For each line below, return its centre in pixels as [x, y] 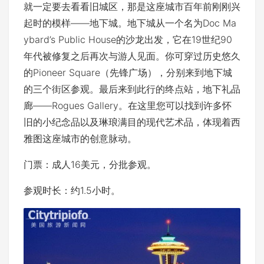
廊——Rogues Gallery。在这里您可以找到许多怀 [128, 105]
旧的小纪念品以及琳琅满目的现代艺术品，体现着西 [132, 122]
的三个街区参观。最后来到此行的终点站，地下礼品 [132, 89]
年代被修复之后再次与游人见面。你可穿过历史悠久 [132, 56]
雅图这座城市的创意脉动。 [80, 138]
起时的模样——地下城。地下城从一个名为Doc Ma [130, 23]
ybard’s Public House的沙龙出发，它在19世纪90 [128, 39]
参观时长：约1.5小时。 [72, 190]
